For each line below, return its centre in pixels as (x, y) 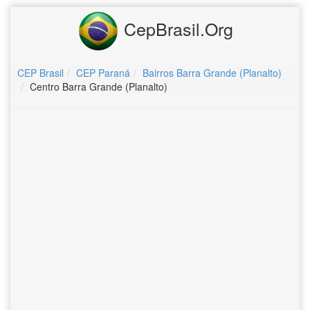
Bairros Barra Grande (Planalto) (212, 73)
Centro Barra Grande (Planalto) (99, 86)
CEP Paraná (103, 73)
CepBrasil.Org (176, 28)
